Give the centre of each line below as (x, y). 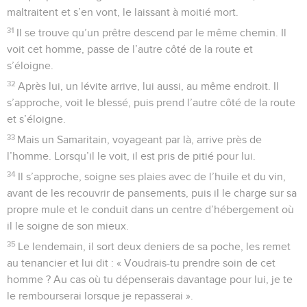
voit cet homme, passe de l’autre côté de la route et (130, 49)
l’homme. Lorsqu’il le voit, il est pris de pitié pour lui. (131, 156)
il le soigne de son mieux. (68, 226)
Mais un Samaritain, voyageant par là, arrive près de (140, 139)
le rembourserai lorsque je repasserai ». (100, 296)
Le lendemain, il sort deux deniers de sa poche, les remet (155, 246)
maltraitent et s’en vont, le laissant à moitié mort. (123, 12)
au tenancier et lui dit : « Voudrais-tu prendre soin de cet (141, 263)
